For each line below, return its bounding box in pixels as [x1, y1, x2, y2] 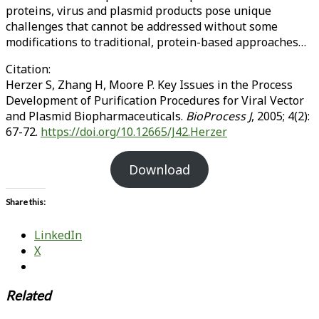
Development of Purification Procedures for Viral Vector [6, 92, 304, 108]
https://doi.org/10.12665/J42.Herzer [41, 123, 227, 140]
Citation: [6, 61, 51, 77]
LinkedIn [34, 226, 82, 243]
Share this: [6, 196, 46, 207]
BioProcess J [186, 108, 251, 124]
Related [6, 287, 51, 303]
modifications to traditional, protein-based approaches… [6, 33, 306, 50]
